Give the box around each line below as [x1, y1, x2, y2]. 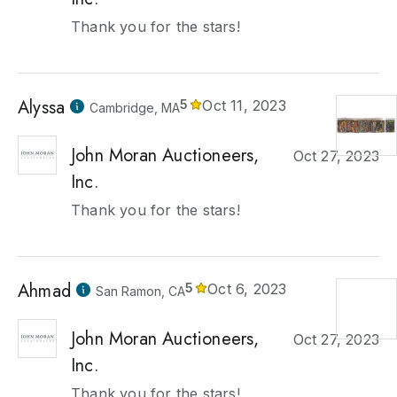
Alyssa [18, 95, 66, 121]
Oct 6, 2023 [207, 280, 287, 298]
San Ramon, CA [96, 284, 185, 299]
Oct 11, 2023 [202, 97, 286, 114]
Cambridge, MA [90, 100, 181, 115]
